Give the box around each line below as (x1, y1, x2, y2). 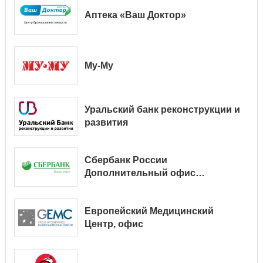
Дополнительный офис (84, 168, 195, 178)
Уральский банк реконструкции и (84, 104, 240, 115)
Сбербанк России (84, 155, 167, 166)
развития (84, 117, 128, 128)
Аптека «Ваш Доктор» (84, 10, 186, 21)
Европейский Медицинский (84, 205, 214, 216)
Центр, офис (84, 218, 143, 229)
